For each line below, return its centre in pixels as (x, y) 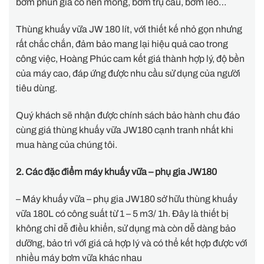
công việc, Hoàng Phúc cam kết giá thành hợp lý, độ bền (130, 59)
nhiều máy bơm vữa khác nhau (79, 258)
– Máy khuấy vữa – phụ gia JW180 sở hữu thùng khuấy (127, 199)
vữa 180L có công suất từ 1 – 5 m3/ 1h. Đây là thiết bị (122, 213)
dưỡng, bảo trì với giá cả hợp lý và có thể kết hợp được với (132, 243)
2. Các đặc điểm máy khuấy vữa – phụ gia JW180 (116, 171)
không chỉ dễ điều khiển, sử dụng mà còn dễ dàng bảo (126, 228)
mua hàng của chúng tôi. (67, 145)
